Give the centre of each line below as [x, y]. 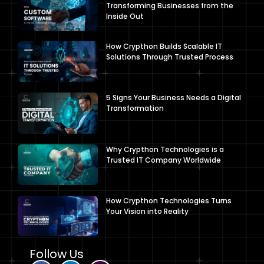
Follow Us [57, 254]
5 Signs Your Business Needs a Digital [173, 98]
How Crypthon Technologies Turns [169, 200]
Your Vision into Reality [147, 211]
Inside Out [125, 16]
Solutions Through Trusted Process [169, 57]
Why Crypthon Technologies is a [165, 149]
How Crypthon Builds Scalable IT [164, 47]
